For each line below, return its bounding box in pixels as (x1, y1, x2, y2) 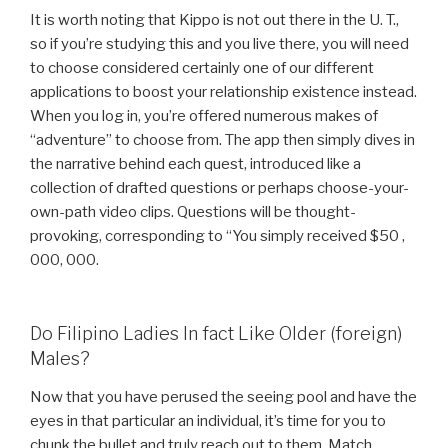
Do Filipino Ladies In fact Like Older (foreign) (30, 323, 402, 345)
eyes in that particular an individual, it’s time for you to (30, 411, 386, 430)
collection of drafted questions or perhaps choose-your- (30, 178, 409, 197)
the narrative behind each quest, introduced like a (30, 154, 361, 173)
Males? (30, 348, 90, 370)
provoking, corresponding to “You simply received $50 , (30, 226, 405, 245)
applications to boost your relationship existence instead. (30, 82, 417, 101)
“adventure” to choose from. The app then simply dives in (30, 130, 415, 149)
